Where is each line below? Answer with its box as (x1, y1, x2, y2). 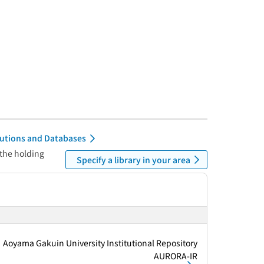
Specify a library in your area (77, 153, 190, 166)
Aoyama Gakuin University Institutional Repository (3, 236, 197, 249)
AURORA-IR (154, 249, 197, 262)
